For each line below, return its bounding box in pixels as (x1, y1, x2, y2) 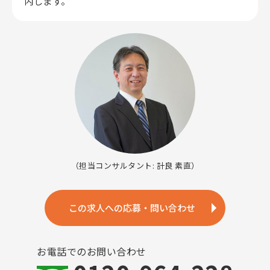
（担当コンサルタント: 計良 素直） (71, 160, 199, 171)
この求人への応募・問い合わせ (69, 201, 195, 214)
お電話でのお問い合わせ (37, 244, 146, 259)
